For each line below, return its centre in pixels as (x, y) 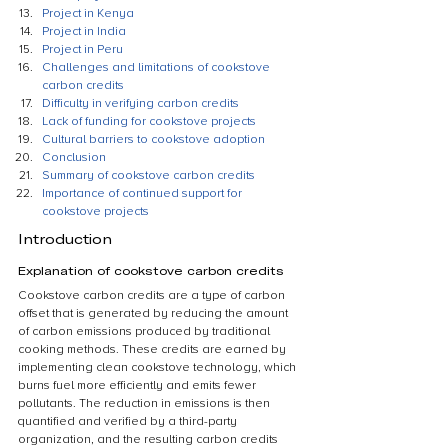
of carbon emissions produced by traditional (145, 331)
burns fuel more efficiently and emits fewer (138, 385)
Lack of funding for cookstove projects (149, 121)
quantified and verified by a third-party (129, 421)
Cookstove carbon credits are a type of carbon (153, 295)
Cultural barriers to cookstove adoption (153, 139)
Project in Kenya (88, 13)
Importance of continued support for (143, 193)
